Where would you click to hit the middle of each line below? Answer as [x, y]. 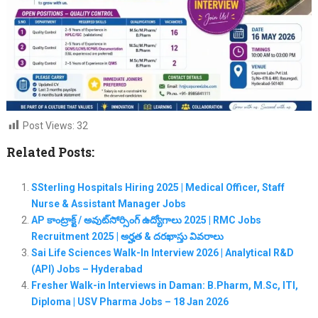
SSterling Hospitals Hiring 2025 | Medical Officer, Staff [158, 187]
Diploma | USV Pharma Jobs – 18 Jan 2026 [130, 301]
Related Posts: [50, 152]
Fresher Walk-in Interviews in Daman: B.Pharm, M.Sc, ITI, [164, 285]
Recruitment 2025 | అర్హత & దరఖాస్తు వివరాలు [127, 236]
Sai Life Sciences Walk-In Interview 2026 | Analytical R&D [162, 252]
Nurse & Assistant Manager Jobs [108, 203]
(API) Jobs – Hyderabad [87, 269]
